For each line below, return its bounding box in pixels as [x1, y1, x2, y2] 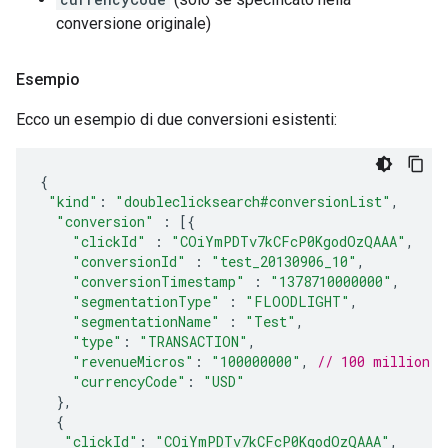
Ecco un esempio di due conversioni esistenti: [16, 109, 337, 129]
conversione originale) [56, 13, 211, 33]
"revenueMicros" [72, 351, 194, 371]
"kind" [48, 191, 98, 211]
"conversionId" [72, 251, 186, 271]
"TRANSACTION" [139, 331, 248, 351]
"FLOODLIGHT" [245, 291, 350, 311]
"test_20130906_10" [211, 251, 357, 271]
